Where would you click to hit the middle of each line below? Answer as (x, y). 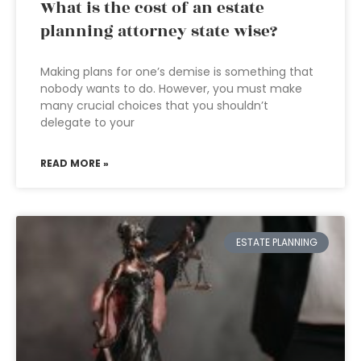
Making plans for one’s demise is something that (177, 72)
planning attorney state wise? (159, 31)
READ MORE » (75, 163)
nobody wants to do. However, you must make (171, 89)
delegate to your (87, 122)
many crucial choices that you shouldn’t (154, 106)
